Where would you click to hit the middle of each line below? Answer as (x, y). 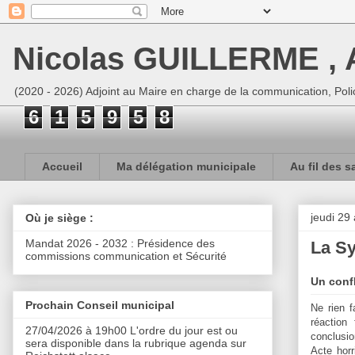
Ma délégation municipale (186, 167)
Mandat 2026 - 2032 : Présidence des (120, 244)
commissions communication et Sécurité (126, 256)
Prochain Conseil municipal (100, 305)
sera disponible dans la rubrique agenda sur (136, 343)
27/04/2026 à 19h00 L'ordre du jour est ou (132, 330)
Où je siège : (59, 218)
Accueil (62, 167)
